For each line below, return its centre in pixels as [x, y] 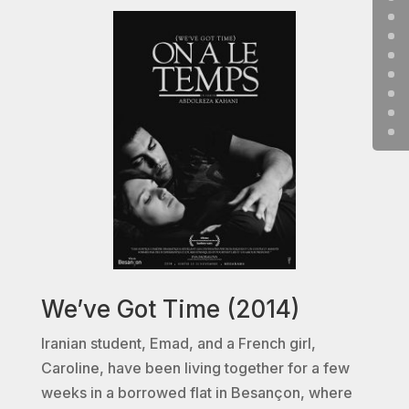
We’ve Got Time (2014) [170, 309]
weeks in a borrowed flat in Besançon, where [196, 393]
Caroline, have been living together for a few [195, 368]
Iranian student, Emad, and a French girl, [178, 344]
